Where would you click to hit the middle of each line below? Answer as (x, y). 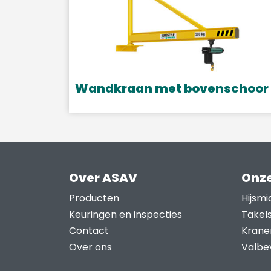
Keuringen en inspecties (126, 215)
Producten (94, 198)
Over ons (90, 247)
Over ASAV (103, 178)
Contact (89, 231)
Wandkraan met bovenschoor (172, 89)
